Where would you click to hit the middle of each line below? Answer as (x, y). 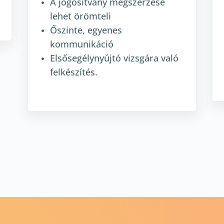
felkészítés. (73, 72)
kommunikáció (83, 44)
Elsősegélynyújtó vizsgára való (114, 58)
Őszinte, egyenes (86, 30)
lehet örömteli (80, 16)
